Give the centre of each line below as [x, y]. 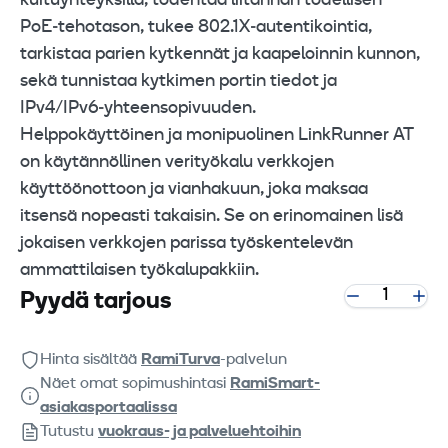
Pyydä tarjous [95, 301]
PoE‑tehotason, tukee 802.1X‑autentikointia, [196, 27]
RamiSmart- [275, 383]
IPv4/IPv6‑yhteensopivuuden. [138, 108]
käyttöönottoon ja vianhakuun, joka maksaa [194, 189]
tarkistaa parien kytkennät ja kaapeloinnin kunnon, [220, 54]
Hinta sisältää [90, 359]
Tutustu [69, 431]
